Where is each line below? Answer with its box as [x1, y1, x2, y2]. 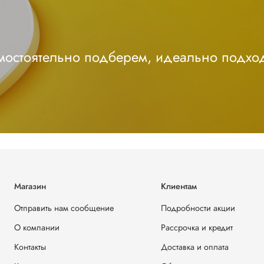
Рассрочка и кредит [161, 222, 233, 234]
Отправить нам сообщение [14, 202, 114, 214]
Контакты [14, 241, 46, 253]
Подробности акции [161, 202, 235, 214]
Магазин [14, 180, 46, 193]
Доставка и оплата [161, 241, 229, 253]
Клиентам [161, 180, 197, 193]
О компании [14, 222, 60, 234]
